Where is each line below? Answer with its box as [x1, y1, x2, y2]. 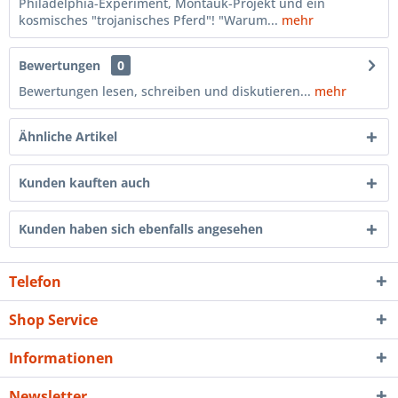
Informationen [9, 348, 114, 368]
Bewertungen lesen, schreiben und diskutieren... [19, 83, 311, 99]
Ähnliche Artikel [19, 128, 117, 145]
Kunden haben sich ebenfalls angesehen [19, 220, 263, 237]
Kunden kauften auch [19, 174, 150, 191]
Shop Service [9, 310, 98, 330]
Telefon [9, 272, 61, 291]
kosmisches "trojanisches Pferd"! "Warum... [19, 12, 278, 28]
